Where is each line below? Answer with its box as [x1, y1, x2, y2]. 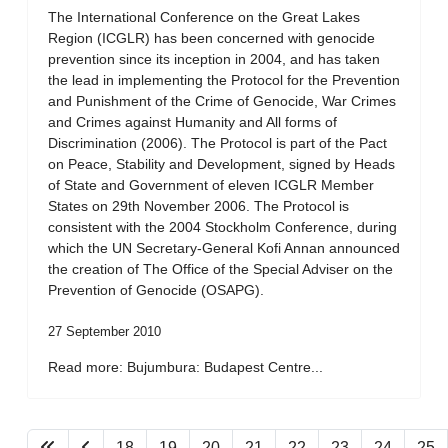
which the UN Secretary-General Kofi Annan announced [48, 240, 400, 256]
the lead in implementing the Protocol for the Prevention [48, 72, 400, 88]
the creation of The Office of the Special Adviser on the [48, 261, 393, 277]
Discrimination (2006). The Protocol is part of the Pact [48, 135, 387, 151]
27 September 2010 [48, 324, 161, 339]
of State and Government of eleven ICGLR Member [48, 177, 374, 193]
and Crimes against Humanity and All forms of [48, 114, 337, 130]
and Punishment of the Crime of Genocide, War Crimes [48, 93, 396, 109]
